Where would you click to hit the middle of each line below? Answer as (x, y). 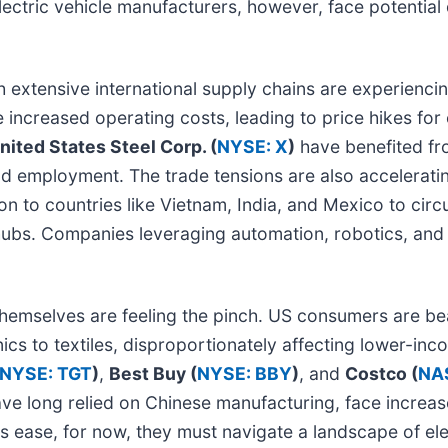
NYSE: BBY (244, 373)
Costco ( (381, 373)
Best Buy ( (153, 373)
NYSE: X (252, 146)
